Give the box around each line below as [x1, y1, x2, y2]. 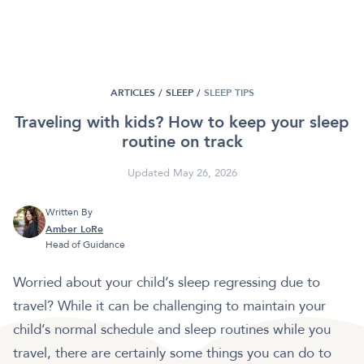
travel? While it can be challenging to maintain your [13, 297, 326, 316]
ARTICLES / [110, 86, 162, 100]
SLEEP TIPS [203, 86, 254, 100]
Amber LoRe [45, 223, 103, 236]
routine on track [121, 131, 243, 154]
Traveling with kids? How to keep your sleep [15, 111, 349, 134]
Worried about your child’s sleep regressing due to [13, 273, 320, 292]
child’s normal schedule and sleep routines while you [13, 320, 331, 340]
